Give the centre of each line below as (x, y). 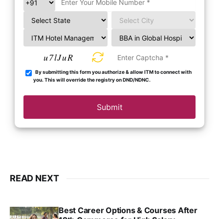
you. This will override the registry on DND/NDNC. (92, 80)
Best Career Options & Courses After (128, 210)
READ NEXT (34, 178)
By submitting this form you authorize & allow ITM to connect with (112, 72)
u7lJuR (59, 57)
